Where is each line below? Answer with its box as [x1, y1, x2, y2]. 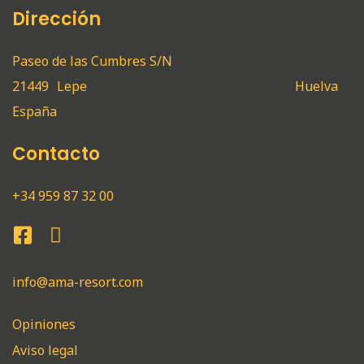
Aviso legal [12, 340, 78, 359]
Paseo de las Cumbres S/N [12, 51, 172, 70]
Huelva [294, 76, 338, 95]
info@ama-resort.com [12, 272, 143, 291]
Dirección [12, 6, 101, 32]
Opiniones [12, 314, 76, 333]
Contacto [12, 141, 100, 167]
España [12, 102, 57, 120]
